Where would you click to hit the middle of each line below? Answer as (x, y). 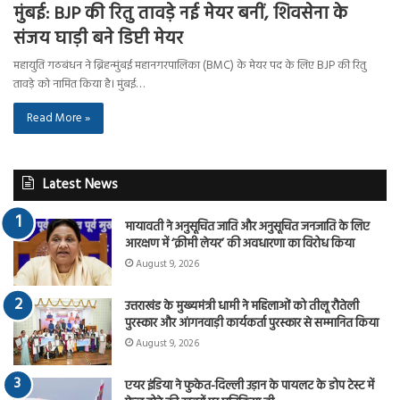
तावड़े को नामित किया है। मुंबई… (79, 84)
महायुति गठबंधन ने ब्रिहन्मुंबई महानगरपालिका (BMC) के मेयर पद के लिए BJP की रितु (190, 65)
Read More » (58, 118)
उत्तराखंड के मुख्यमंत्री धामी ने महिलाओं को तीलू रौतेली (242, 306)
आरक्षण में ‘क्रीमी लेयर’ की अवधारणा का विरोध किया (240, 244)
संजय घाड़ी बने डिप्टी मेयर (98, 39)
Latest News (80, 184)
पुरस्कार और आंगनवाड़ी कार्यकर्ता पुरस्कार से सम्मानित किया (252, 323)
